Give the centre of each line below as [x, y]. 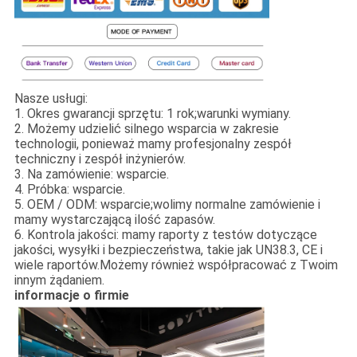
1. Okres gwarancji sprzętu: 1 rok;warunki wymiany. [152, 114]
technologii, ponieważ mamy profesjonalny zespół [153, 144]
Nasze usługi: [51, 99]
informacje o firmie [71, 296]
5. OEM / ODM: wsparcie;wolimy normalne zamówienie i [167, 205]
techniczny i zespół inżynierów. [100, 159]
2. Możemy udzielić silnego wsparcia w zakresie [146, 129]
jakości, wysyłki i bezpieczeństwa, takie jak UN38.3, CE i [168, 250]
